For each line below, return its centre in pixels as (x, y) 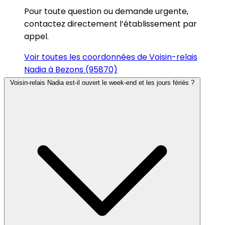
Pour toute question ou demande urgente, (106, 11)
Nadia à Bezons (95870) (71, 69)
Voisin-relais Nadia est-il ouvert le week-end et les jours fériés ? (102, 82)
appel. (36, 36)
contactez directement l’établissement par (110, 24)
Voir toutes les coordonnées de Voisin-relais (111, 57)
